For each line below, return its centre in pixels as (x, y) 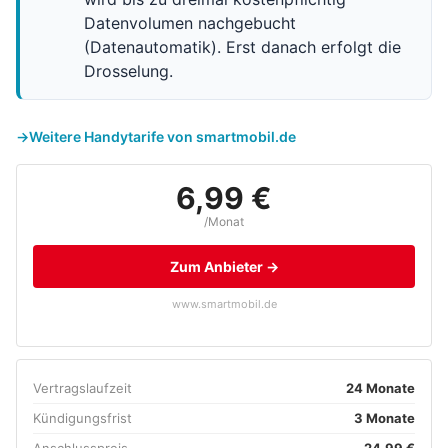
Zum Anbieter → (224, 266)
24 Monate (380, 388)
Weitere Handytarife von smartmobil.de (162, 136)
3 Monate (384, 418)
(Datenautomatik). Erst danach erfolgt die (242, 47)
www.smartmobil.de (224, 304)
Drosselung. (128, 71)
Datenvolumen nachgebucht (190, 23)
